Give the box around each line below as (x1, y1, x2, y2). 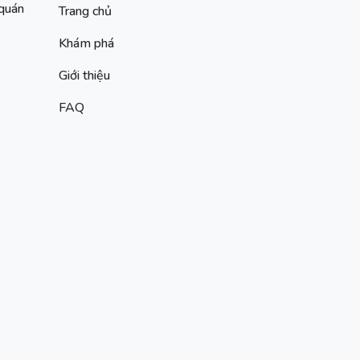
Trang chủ (59, 2, 112, 20)
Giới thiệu (59, 67, 110, 84)
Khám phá (59, 35, 114, 52)
